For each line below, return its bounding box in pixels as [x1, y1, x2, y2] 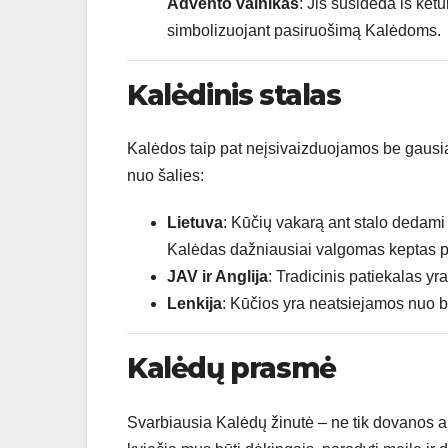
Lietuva [167, 214, 223, 232]
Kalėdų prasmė [127, 351, 336, 386]
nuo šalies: [127, 167, 204, 185]
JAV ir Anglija [167, 268, 268, 286]
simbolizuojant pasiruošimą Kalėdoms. [167, 21, 441, 39]
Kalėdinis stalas [127, 77, 341, 112]
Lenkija [167, 295, 222, 313]
